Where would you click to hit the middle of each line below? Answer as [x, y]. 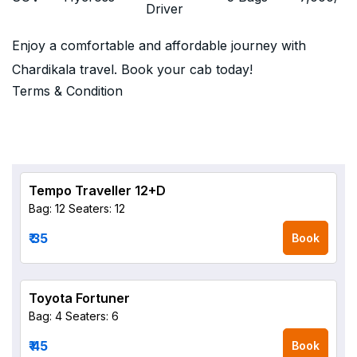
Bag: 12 [47, 208]
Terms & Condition [67, 91]
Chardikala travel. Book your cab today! [132, 69]
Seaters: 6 [92, 316]
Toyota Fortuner [79, 298]
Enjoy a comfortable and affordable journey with [159, 45]
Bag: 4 [45, 316]
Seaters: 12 [97, 208]
